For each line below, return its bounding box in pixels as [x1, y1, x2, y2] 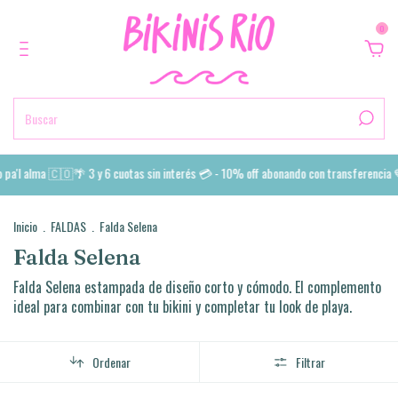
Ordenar [92, 353, 131, 371]
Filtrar [296, 353, 326, 371]
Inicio [13, 217, 37, 235]
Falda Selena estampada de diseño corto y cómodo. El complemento [13, 276, 381, 298]
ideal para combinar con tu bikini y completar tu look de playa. [13, 296, 352, 317]
